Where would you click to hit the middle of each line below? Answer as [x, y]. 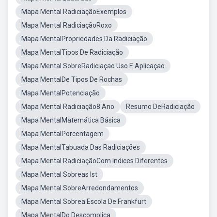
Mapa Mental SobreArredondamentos [80, 188]
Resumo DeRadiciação [160, 107]
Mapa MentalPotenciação [61, 93]
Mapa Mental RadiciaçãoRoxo [67, 25]
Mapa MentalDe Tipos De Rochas [72, 79]
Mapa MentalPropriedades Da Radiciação [84, 39]
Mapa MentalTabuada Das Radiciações [81, 147]
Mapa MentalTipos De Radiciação [72, 52]
